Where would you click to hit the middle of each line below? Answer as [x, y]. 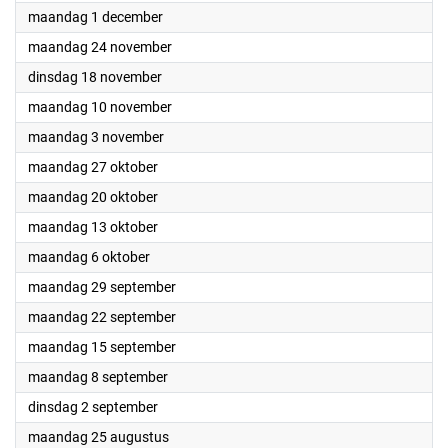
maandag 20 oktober [93, 197]
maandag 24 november [100, 47]
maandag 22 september [102, 317]
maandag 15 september [102, 347]
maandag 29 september [102, 287]
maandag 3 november [96, 137]
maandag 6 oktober [89, 257]
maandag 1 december [95, 17]
